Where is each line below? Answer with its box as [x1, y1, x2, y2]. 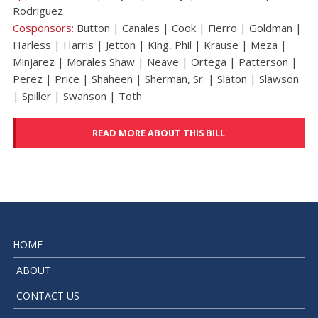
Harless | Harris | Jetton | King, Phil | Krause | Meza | [12, 37, 287, 52]
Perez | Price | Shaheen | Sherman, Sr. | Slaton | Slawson [12, 71, 299, 86]
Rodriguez [12, 3, 63, 18]
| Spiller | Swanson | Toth [12, 88, 142, 103]
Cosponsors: [12, 20, 77, 35]
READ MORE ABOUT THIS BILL [92, 126, 226, 140]
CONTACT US [16, 289, 79, 303]
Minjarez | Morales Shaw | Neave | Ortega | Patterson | [12, 54, 297, 69]
